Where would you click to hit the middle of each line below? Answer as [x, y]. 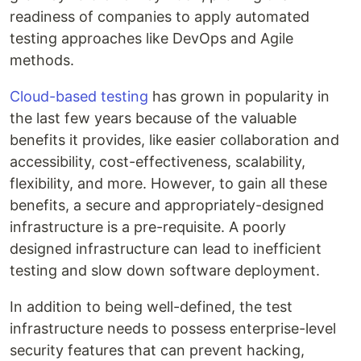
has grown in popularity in [239, 97]
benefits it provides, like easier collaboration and [174, 140]
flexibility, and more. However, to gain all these [168, 184]
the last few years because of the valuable [153, 118]
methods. [42, 60]
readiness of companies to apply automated [160, 17]
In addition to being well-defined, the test [151, 307]
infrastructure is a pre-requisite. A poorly [148, 227]
